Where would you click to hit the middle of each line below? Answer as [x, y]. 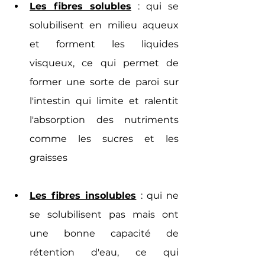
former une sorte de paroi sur [104, 82]
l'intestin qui [63, 101]
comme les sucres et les [104, 139]
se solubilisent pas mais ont [104, 214]
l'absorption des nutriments [104, 120]
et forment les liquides [104, 44]
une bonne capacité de [104, 233]
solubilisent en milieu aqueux [104, 25]
